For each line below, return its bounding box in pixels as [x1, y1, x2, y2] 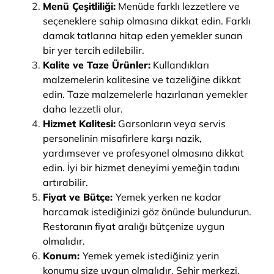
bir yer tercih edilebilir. [43, 44, 144, 56]
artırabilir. [43, 176, 88, 188]
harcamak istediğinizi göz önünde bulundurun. [43, 206, 251, 218]
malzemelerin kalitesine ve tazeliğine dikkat [43, 73, 241, 86]
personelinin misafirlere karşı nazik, [43, 132, 202, 144]
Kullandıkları [150, 59, 209, 71]
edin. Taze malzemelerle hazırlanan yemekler [43, 88, 248, 100]
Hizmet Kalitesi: [43, 117, 116, 130]
